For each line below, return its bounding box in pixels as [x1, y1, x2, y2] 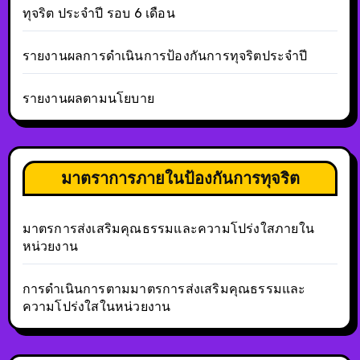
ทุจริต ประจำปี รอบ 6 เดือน [22, 5, 175, 21]
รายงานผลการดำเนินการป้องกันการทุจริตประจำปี [22, 47, 308, 63]
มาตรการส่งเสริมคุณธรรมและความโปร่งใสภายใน [22, 220, 314, 236]
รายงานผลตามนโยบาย [22, 90, 154, 106]
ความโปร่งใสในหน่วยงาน [22, 298, 171, 314]
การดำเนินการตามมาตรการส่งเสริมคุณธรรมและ [22, 280, 306, 297]
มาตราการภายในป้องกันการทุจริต [60, 167, 300, 188]
